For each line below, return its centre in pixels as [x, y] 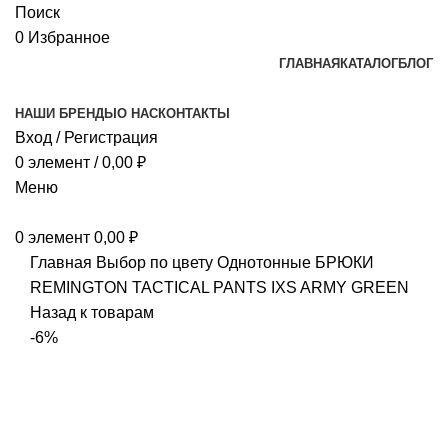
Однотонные [266, 262]
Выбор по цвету [156, 262]
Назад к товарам [92, 312]
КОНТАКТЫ [194, 113]
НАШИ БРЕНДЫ [66, 113]
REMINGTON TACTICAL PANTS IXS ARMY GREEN [219, 287]
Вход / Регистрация [86, 137]
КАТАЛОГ [369, 63]
